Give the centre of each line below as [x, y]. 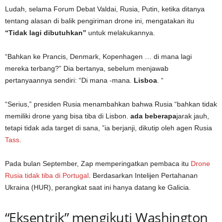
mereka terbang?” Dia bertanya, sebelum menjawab [87, 68]
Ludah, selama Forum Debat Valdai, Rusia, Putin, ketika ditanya [105, 9]
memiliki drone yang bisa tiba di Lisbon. [68, 116]
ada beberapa [153, 116]
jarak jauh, [193, 116]
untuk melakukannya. [121, 33]
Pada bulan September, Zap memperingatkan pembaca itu [98, 164]
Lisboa [145, 80]
